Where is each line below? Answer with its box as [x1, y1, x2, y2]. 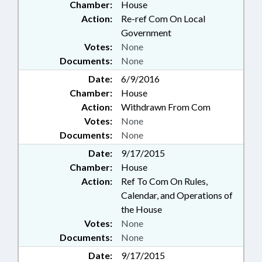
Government [121, 27, 171, 38]
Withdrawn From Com [121, 101, 211, 112]
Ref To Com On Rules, [121, 175, 208, 187]
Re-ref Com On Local [121, 13, 205, 24]
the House [121, 204, 162, 215]
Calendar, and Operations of [121, 189, 233, 201]
